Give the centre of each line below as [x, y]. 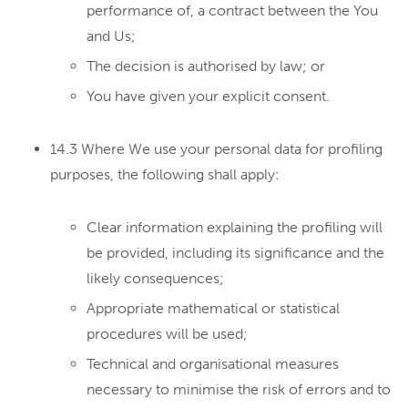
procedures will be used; [167, 334]
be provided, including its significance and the [235, 253]
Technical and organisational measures [213, 364]
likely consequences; [155, 278]
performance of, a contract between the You [232, 10]
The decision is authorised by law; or [206, 66]
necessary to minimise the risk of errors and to [239, 389]
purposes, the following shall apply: [165, 174]
